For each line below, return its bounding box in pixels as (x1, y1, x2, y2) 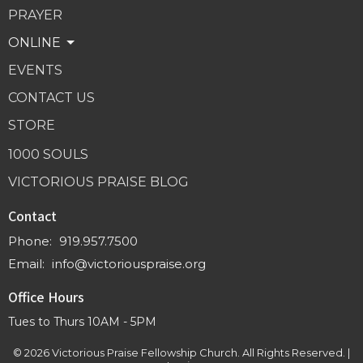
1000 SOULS (8, 146, 88, 162)
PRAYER (8, 7, 62, 23)
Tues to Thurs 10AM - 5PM (8, 314, 156, 329)
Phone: (8, 233, 55, 250)
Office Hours (8, 287, 84, 307)
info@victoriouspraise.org (52, 256, 206, 272)
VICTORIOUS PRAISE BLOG (8, 173, 189, 190)
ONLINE (8, 35, 61, 51)
